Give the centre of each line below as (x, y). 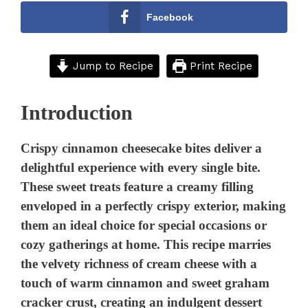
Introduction (77, 113)
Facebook (170, 18)
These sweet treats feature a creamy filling (137, 187)
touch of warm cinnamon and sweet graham (145, 283)
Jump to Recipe (111, 66)
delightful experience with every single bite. (141, 168)
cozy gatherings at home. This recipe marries (146, 245)
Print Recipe (219, 66)
